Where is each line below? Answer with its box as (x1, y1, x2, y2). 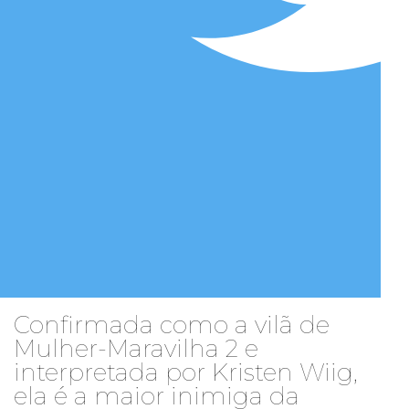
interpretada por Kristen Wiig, (14, 358, 358, 388)
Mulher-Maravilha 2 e (14, 334, 258, 364)
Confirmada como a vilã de (14, 310, 330, 341)
